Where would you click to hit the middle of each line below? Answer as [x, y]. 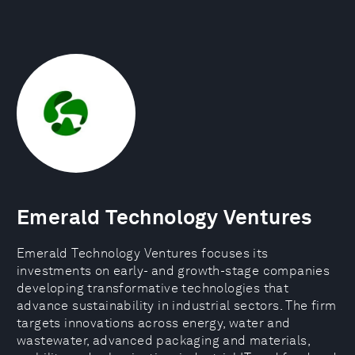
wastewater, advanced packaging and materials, [163, 340]
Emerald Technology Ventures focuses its [143, 253]
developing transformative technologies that [153, 288]
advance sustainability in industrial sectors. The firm [177, 305]
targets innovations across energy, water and [154, 323]
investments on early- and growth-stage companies [174, 271]
